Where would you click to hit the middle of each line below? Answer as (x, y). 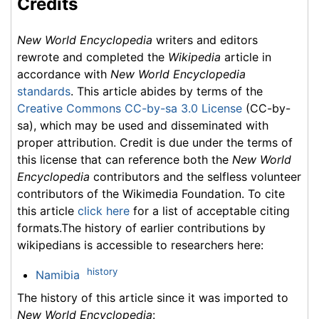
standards (44, 91)
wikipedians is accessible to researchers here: (140, 245)
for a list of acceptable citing (210, 210)
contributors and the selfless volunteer (195, 176)
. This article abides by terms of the (167, 91)
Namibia (57, 274)
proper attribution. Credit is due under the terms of (155, 142)
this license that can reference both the (125, 159)
